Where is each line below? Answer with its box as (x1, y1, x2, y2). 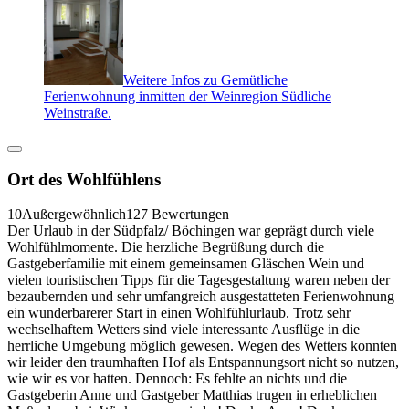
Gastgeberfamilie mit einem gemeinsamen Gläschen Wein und (7, 256, 364, 272)
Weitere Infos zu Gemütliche (122, 71, 288, 88)
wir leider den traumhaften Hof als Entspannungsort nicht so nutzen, (7, 354, 399, 371)
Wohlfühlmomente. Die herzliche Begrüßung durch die (7, 239, 324, 256)
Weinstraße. (44, 104, 111, 121)
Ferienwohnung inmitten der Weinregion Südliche (44, 88, 331, 104)
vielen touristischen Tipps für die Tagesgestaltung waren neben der (7, 272, 390, 288)
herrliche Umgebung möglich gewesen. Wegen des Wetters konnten (7, 338, 397, 354)
